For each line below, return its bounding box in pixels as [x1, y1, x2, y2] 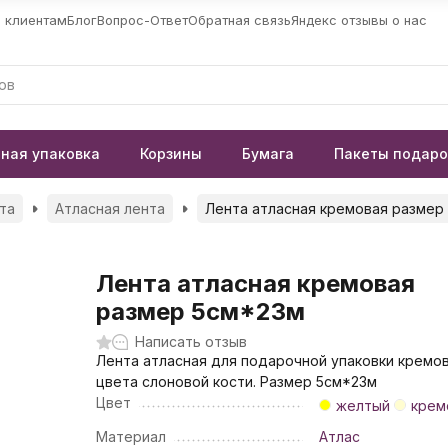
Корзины [139, 145, 202, 162]
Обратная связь [187, 11, 291, 28]
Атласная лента [54, 200, 165, 217]
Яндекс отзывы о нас [290, 11, 427, 28]
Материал [96, 427, 167, 445]
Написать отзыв [135, 333, 248, 350]
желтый [335, 396, 390, 414]
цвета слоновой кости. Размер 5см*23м [96, 373, 378, 390]
